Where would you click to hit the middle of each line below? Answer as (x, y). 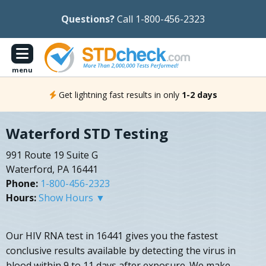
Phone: (22, 184)
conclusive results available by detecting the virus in (121, 251)
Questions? (88, 19)
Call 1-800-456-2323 (161, 19)
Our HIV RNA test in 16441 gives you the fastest (112, 236)
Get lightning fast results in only (119, 94)
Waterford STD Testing (87, 134)
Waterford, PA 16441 (52, 170)
